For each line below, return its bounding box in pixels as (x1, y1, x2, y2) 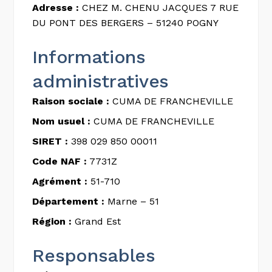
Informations (32, 46, 146, 67)
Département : (32, 195, 105, 207)
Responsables (32, 245, 155, 266)
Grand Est (72, 216, 121, 227)
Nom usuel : (32, 115, 91, 127)
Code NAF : (32, 155, 87, 167)
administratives (32, 70, 169, 92)
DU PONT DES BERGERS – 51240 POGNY (32, 17, 219, 29)
